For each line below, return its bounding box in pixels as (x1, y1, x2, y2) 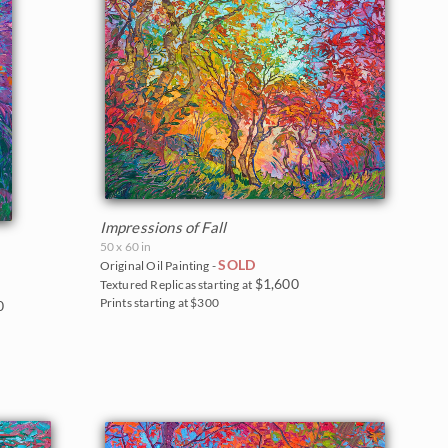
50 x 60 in (99, 239, 152, 255)
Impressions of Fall (99, 218, 227, 237)
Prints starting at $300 (99, 295, 220, 311)
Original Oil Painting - (99, 258, 219, 274)
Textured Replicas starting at (99, 277, 255, 293)
